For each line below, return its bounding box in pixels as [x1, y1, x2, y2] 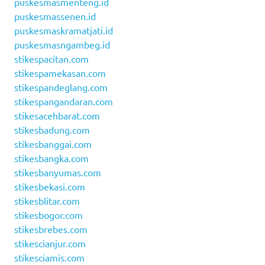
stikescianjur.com [14, 237, 86, 249]
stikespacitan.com [14, 52, 89, 64]
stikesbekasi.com [14, 180, 85, 192]
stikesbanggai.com [14, 137, 92, 150]
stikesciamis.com [14, 251, 85, 263]
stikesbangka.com [14, 151, 89, 164]
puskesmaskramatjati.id [14, 24, 113, 36]
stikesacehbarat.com [14, 109, 100, 121]
